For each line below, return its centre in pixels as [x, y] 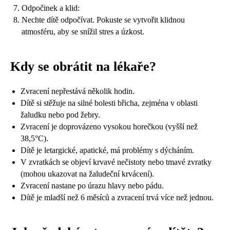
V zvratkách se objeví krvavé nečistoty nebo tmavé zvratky [116, 162]
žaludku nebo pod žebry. [60, 114]
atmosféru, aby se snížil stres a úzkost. [83, 31]
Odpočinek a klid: [51, 8]
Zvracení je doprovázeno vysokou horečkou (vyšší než [109, 126]
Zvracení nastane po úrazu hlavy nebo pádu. [92, 185]
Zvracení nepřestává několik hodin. [78, 91]
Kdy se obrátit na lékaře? [83, 66]
